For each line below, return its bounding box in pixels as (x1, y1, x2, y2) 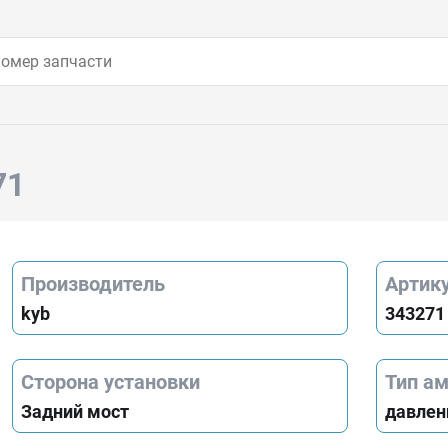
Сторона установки (21, 370, 200, 394)
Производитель (21, 272, 165, 296)
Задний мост (21, 401, 129, 422)
